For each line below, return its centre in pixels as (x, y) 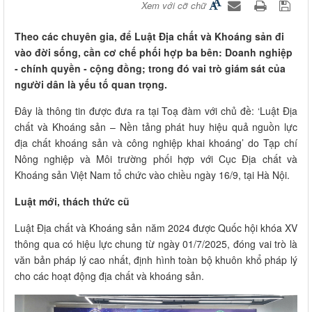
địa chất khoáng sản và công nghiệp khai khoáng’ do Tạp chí (156, 142)
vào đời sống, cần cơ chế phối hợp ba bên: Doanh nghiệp (154, 52)
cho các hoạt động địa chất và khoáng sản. (109, 275)
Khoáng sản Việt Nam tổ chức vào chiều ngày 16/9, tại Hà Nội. (152, 174)
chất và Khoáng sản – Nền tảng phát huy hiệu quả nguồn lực (156, 126)
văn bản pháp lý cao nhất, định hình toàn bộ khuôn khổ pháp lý (156, 259)
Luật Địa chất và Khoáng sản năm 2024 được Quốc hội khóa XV (156, 227)
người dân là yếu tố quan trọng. (91, 84)
